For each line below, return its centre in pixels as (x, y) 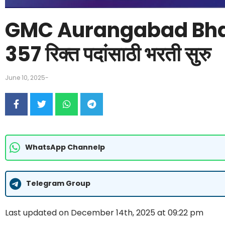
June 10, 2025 (25, 77)
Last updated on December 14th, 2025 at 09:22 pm (104, 212)
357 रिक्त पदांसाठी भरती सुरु (108, 54)
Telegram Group (58, 184)
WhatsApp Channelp (65, 147)
